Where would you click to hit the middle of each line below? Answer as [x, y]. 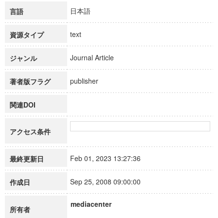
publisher [89, 81]
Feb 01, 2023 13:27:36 [110, 158]
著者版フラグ [30, 81]
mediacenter [91, 204]
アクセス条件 [30, 131]
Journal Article [96, 57]
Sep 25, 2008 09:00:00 [110, 182]
